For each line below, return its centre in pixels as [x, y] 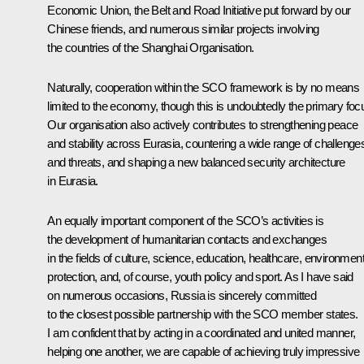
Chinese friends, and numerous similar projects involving [183, 28]
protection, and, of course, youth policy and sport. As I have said [200, 276]
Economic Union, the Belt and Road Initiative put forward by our [199, 10]
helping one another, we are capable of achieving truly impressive [204, 351]
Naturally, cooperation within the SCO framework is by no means [204, 87]
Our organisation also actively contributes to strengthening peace [203, 124]
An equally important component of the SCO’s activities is [186, 220]
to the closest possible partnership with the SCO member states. [203, 314]
